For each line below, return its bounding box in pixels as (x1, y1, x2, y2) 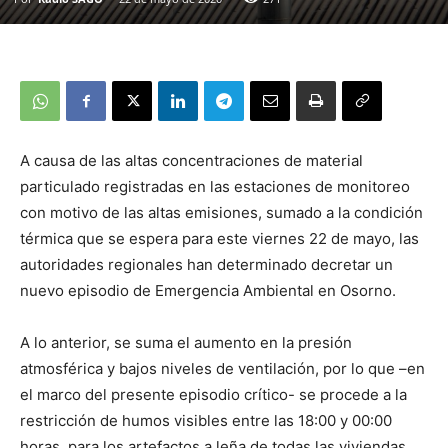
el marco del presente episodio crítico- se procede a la (20, 384, 407, 404)
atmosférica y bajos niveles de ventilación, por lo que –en (20, 358, 425, 378)
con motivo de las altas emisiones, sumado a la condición (20, 202, 423, 222)
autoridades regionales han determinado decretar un (20, 254, 393, 274)
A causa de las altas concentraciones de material (20, 150, 363, 170)
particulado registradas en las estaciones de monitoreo (20, 176, 410, 196)
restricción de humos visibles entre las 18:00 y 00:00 (20, 410, 392, 430)
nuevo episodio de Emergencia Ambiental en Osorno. (20, 280, 396, 300)
